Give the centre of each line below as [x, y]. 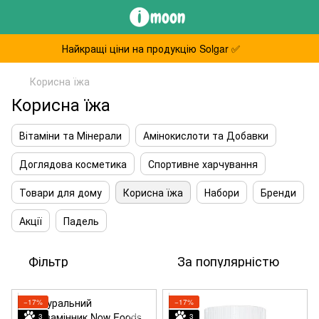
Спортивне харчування [203, 164]
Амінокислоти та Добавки [206, 135]
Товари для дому [61, 192]
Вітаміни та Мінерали [70, 135]
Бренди [278, 192]
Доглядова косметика [73, 164]
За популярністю [228, 261]
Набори [222, 192]
